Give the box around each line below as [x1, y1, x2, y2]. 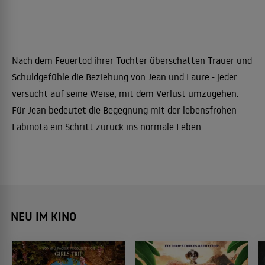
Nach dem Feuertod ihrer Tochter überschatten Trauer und [12, 54, 252, 66]
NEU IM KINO [11, 208, 76, 225]
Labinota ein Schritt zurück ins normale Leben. [12, 121, 203, 132]
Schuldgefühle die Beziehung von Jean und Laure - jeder [12, 71, 237, 83]
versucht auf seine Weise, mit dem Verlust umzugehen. [12, 88, 239, 99]
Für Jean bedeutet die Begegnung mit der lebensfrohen [12, 104, 237, 116]
